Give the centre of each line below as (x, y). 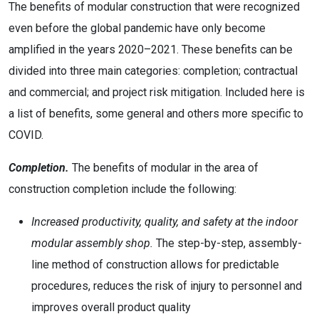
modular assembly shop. (92, 243)
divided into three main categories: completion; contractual (153, 71)
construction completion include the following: (122, 189)
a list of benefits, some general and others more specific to (156, 114)
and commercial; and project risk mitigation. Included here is (157, 92)
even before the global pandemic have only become (137, 28)
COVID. (26, 135)
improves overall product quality (111, 307)
